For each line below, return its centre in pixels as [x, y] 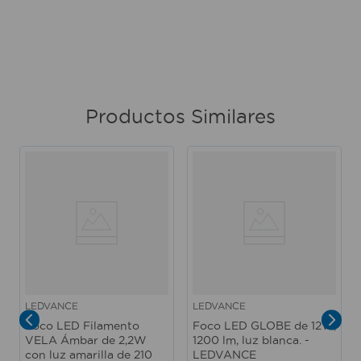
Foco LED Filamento [82, 325]
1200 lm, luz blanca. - [251, 340]
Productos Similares [180, 116]
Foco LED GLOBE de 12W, [264, 325]
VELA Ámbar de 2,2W [86, 340]
